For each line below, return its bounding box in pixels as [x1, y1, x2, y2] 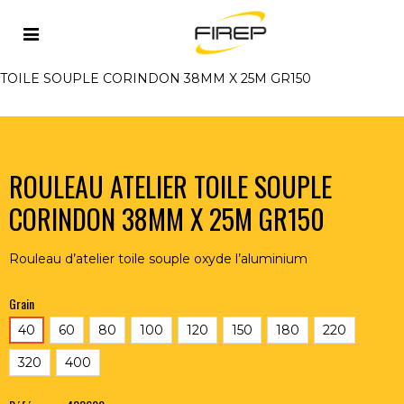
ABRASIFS [265, 32, 332, 49]
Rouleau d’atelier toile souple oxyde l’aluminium [9, 251, 308, 267]
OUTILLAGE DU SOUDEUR [69, 32, 242, 49]
